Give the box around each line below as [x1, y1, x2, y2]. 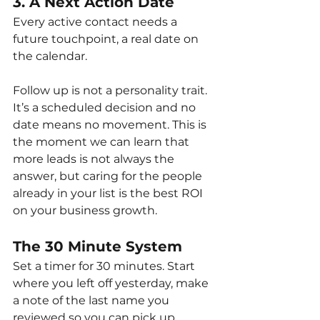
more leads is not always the [13, 152, 177, 166]
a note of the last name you [13, 294, 172, 308]
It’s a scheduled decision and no [13, 101, 199, 115]
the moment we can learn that [13, 135, 192, 149]
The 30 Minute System [13, 238, 182, 256]
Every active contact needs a [13, 15, 180, 29]
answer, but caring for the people [13, 169, 205, 184]
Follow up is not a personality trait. [13, 84, 210, 98]
